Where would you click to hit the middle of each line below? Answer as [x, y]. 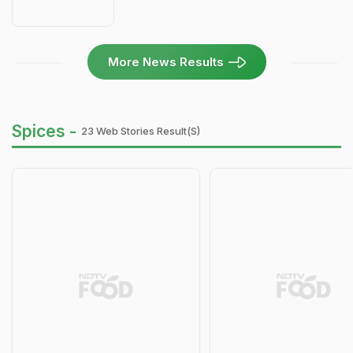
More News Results [165, 62]
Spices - [44, 132]
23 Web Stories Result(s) [141, 131]
